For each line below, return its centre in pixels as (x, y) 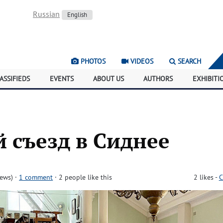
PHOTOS (92, 61)
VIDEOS (141, 61)
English (77, 15)
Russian (47, 14)
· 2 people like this (84, 177)
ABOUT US (109, 79)
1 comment (36, 177)
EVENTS (61, 79)
